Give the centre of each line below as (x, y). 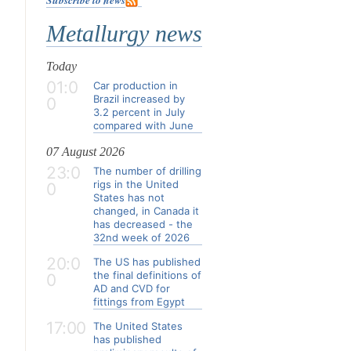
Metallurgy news (124, 33)
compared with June (143, 125)
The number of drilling (147, 171)
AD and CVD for (132, 288)
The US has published (147, 262)
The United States (138, 326)
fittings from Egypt (139, 302)
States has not (129, 197)
